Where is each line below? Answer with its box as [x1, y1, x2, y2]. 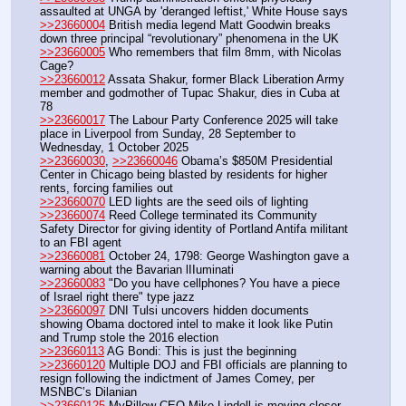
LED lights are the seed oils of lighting [105, 194, 308, 208]
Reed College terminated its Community [105, 208, 317, 222]
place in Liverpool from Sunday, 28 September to [40, 126, 295, 140]
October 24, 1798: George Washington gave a [105, 248, 349, 263]
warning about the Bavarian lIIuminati [40, 262, 234, 276]
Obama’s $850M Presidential [178, 153, 333, 168]
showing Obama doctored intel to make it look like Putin [40, 316, 333, 331]
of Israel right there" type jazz [40, 289, 195, 304]
